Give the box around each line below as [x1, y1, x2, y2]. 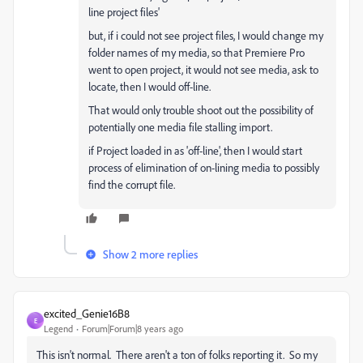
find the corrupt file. [88, 177, 175, 191]
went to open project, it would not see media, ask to [88, 62, 318, 76]
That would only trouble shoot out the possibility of [88, 103, 314, 117]
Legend [44, 322, 73, 335]
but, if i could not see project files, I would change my [88, 28, 323, 42]
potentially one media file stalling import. [88, 120, 272, 134]
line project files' [88, 5, 160, 19]
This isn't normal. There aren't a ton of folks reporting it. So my [36, 348, 318, 361]
